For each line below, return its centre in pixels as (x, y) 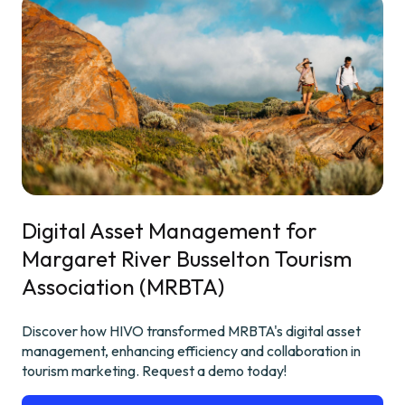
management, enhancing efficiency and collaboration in (191, 350)
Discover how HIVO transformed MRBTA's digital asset (191, 330)
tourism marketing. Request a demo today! (154, 370)
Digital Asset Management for (170, 230)
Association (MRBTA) (123, 286)
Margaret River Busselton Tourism (187, 258)
